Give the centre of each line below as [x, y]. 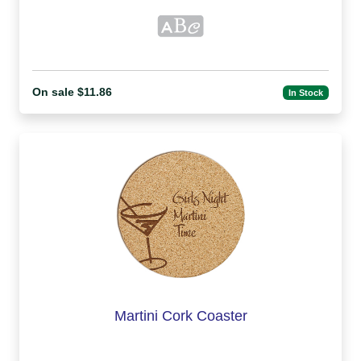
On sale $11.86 [72, 92]
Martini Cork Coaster [180, 316]
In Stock [306, 92]
